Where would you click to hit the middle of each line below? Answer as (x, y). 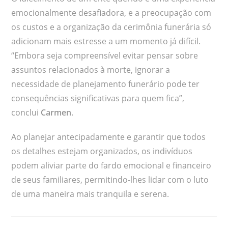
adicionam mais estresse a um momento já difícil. (106, 41)
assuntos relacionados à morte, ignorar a (91, 70)
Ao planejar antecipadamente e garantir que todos (109, 137)
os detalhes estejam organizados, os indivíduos (102, 151)
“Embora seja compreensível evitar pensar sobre (105, 56)
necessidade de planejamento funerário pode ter (106, 84)
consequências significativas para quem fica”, (98, 98)
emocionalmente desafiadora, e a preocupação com (111, 13)
